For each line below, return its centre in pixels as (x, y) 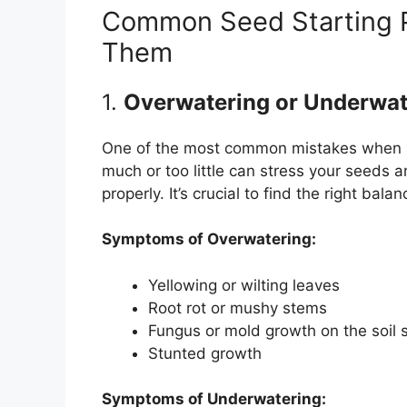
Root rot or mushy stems (238, 308)
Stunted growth (205, 353)
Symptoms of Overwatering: (209, 239)
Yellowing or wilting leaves (244, 285)
